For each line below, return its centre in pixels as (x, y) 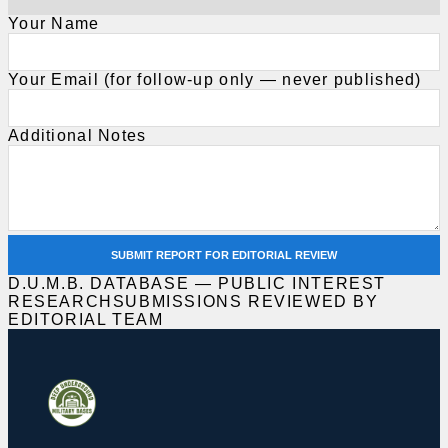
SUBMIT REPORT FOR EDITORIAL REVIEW (224, 255)
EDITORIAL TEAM (86, 320)
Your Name (54, 24)
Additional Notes (77, 136)
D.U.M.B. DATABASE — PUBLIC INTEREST (197, 284)
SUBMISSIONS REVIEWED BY (245, 302)
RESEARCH (60, 302)
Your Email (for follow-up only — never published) (215, 80)
